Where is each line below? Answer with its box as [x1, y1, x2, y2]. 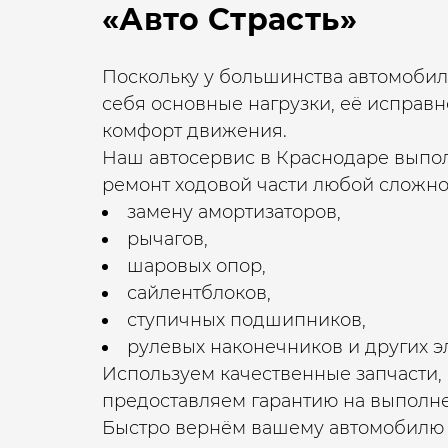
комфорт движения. [102, 120, 292, 142]
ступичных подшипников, [127, 309, 371, 331]
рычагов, [127, 228, 208, 250]
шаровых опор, [127, 255, 271, 277]
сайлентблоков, [127, 282, 271, 304]
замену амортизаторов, [127, 201, 346, 223]
